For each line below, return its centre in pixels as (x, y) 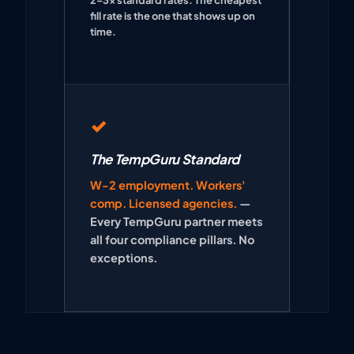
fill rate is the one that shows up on (173, 15)
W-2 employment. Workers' (168, 185)
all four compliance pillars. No (172, 239)
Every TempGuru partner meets (176, 221)
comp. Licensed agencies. (164, 203)
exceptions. (124, 257)
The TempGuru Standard (165, 159)
